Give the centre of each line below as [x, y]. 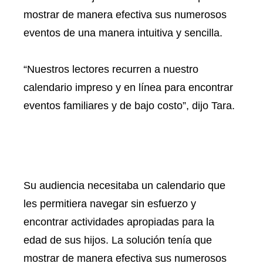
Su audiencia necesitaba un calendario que [124, 185]
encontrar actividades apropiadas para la [119, 222]
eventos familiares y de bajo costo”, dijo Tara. [129, 105]
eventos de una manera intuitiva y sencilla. [123, 33]
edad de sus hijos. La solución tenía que [118, 240]
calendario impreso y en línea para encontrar [128, 87]
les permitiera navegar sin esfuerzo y [110, 203]
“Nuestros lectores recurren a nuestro [111, 69]
